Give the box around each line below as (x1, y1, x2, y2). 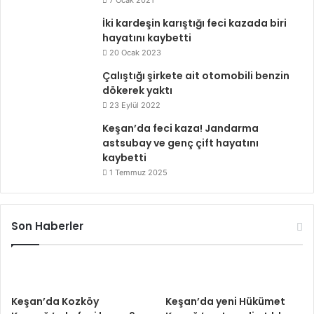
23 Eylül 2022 (109, 100, 161, 110)
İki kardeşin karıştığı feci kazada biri (102, 16, 287, 30)
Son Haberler (11, 219, 83, 233)
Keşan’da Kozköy (11, 294, 99, 308)
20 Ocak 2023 (109, 48, 161, 57)
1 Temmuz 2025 (109, 168, 168, 177)
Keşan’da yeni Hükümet (165, 294, 286, 308)
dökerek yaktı (102, 83, 172, 97)
